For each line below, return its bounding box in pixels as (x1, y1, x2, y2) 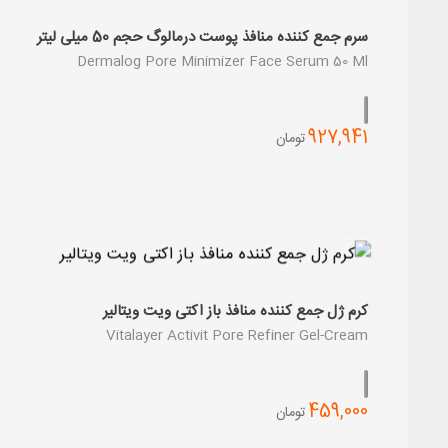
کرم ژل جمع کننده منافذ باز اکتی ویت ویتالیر (103, 299, 368, 324)
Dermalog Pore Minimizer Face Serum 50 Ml (77, 50, 368, 74)
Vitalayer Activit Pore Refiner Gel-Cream (106, 324, 368, 348)
